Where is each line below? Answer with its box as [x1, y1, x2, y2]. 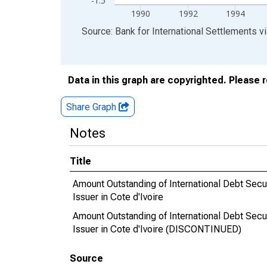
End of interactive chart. [61, 25, 159, 36]
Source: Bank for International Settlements [82, 26, 257, 37]
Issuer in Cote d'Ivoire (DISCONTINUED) [73, 223, 241, 235]
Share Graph [66, 101, 119, 113]
